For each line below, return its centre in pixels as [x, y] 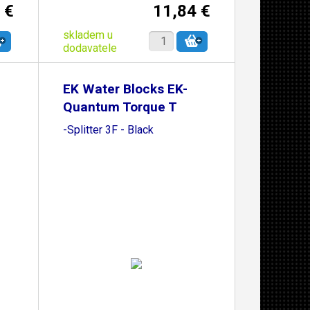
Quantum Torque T [120, 107]
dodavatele [90, 48]
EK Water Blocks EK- [125, 89]
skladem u [88, 35]
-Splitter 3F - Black [108, 129]
